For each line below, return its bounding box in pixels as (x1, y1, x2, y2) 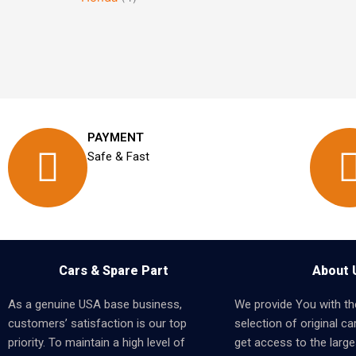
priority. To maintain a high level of (8, 335, 185, 350)
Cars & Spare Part (58, 263, 168, 278)
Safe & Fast (87, 149, 149, 164)
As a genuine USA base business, (8, 297, 182, 311)
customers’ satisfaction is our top (8, 316, 187, 331)
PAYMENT (87, 130, 144, 145)
